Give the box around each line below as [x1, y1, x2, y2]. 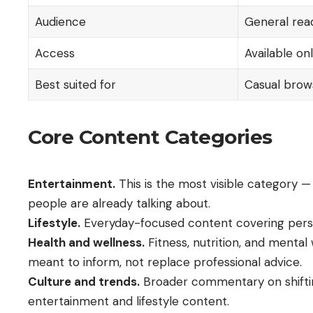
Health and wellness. [28, 234, 145, 250]
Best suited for [34, 76, 116, 92]
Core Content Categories [28, 124, 272, 149]
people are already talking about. [28, 195, 210, 211]
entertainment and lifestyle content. [28, 293, 229, 309]
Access [34, 45, 75, 61]
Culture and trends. [28, 273, 140, 289]
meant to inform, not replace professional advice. [28, 254, 302, 270]
